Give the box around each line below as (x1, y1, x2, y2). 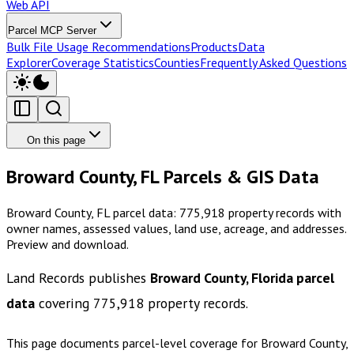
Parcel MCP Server (8, 24, 96, 36)
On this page (27, 134, 85, 146)
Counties (154, 54, 200, 70)
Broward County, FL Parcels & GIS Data (6, 164, 319, 189)
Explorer (6, 54, 51, 70)
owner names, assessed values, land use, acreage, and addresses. (6, 220, 346, 236)
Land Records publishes (6, 269, 150, 288)
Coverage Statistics (51, 54, 154, 70)
